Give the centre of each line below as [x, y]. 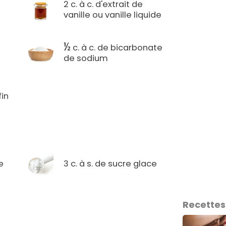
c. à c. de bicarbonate [117, 48]
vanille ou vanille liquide [113, 15]
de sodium [86, 59]
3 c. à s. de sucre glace [110, 163]
